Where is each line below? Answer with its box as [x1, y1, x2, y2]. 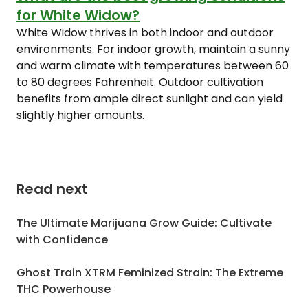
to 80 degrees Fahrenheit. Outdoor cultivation [16, 74, 263, 90]
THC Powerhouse [16, 281, 111, 297]
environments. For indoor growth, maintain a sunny [16, 41, 290, 57]
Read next [16, 179, 88, 199]
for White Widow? [16, 5, 140, 25]
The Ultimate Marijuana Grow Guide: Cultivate [16, 215, 272, 231]
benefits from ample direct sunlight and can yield [16, 91, 283, 107]
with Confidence [16, 232, 108, 247]
